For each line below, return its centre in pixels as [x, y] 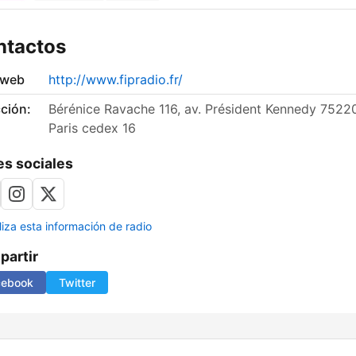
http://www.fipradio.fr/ [116, 80]
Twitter [77, 283]
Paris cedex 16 [92, 128]
